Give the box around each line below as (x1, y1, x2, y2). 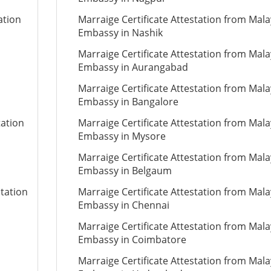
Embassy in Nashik (77, 26, 163, 39)
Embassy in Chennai (77, 198, 169, 212)
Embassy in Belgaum (77, 164, 172, 177)
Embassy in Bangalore (77, 95, 178, 108)
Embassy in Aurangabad (77, 60, 188, 74)
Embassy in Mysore (77, 129, 166, 143)
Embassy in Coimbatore (77, 233, 186, 246)
